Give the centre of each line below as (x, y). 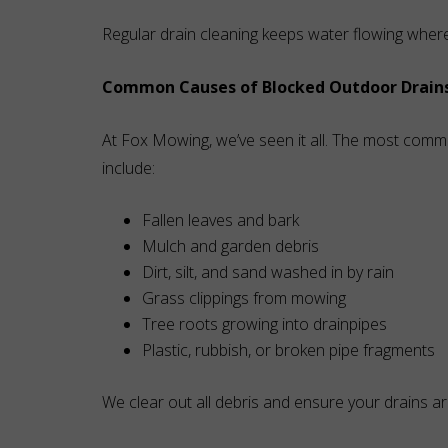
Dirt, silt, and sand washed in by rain (268, 272)
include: (128, 168)
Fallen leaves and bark (220, 220)
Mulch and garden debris (230, 246)
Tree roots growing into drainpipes (264, 324)
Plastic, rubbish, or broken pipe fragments (288, 350)
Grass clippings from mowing (244, 298)
